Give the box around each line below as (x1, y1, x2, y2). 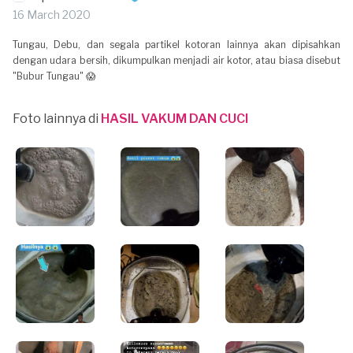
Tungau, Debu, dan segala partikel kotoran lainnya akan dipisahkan (13, 39, 340, 50)
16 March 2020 (13, 8, 91, 21)
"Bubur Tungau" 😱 (13, 70, 96, 82)
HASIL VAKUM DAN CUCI (101, 111, 248, 126)
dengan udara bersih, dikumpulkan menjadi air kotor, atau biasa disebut (13, 54, 340, 66)
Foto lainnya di (13, 111, 101, 126)
